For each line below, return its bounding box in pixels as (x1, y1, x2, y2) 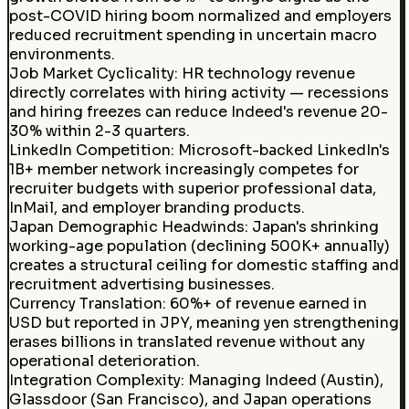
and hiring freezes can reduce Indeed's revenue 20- (8, 101, 388, 121)
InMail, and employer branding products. (8, 197, 305, 217)
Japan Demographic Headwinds (8, 216, 245, 236)
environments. (8, 44, 115, 64)
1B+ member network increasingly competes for (8, 159, 359, 179)
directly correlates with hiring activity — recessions (8, 82, 389, 102)
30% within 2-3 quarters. (8, 121, 190, 141)
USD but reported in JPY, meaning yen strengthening (8, 312, 399, 332)
